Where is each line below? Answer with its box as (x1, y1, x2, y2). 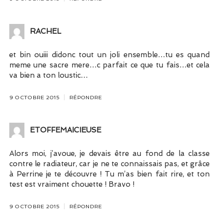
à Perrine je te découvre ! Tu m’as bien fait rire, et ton (9, 170, 210, 179)
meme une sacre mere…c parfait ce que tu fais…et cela (9, 61, 210, 70)
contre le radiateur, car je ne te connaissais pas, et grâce (9, 159, 210, 169)
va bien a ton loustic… (9, 71, 88, 80)
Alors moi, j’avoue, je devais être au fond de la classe (9, 149, 210, 158)
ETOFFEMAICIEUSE (29, 125, 101, 134)
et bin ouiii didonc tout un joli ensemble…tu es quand (9, 50, 210, 60)
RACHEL (29, 26, 61, 36)
